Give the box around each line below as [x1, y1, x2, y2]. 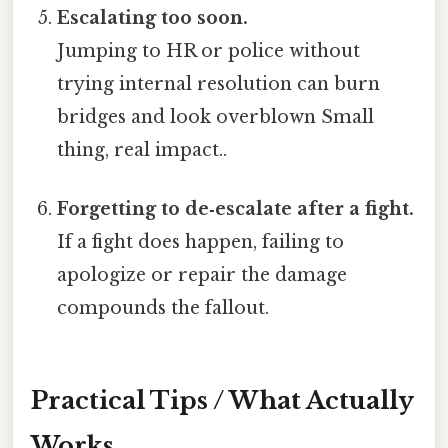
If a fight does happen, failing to [57, 230, 345, 253]
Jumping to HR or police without [57, 39, 361, 62]
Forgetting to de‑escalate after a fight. [57, 197, 415, 220]
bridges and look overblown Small [57, 105, 375, 128]
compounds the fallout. [57, 296, 270, 319]
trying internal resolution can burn [57, 72, 381, 95]
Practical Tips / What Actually [31, 385, 414, 415]
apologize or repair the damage [57, 263, 348, 286]
